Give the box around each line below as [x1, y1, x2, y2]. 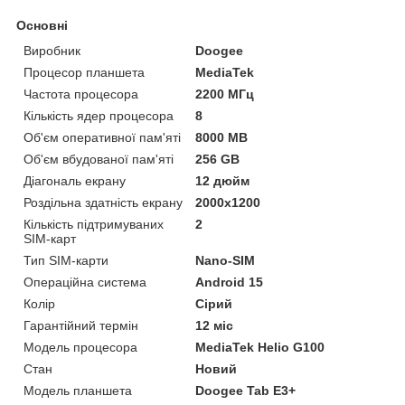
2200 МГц [195, 87, 255, 102]
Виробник [24, 43, 80, 59]
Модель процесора [24, 340, 137, 355]
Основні [16, 18, 68, 33]
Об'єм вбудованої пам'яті [24, 152, 174, 167]
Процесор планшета [24, 65, 145, 80]
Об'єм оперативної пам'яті [24, 130, 181, 146]
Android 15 [195, 275, 264, 290]
